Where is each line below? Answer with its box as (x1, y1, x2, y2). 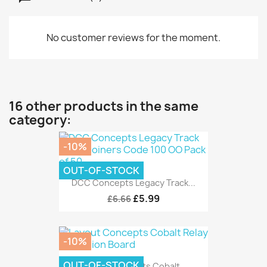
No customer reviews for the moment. (46, 31, 221, 44)
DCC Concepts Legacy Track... (72, 177, 195, 189)
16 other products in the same (9, 98, 198, 115)
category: (9, 111, 72, 129)
